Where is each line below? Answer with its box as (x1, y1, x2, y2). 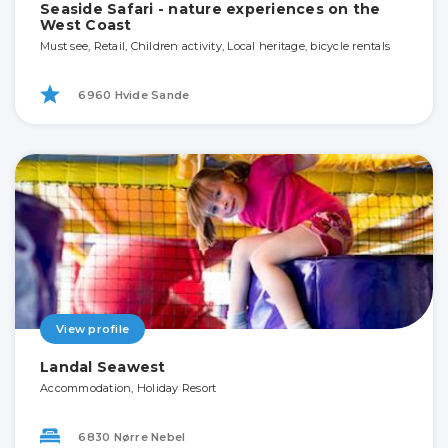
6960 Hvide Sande (75, 88, 190, 102)
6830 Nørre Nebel (75, 430, 186, 444)
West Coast (40, 15, 132, 34)
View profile (56, 321, 129, 336)
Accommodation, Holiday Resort (40, 380, 217, 395)
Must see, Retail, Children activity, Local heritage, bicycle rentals (40, 38, 390, 53)
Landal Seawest (40, 357, 166, 376)
